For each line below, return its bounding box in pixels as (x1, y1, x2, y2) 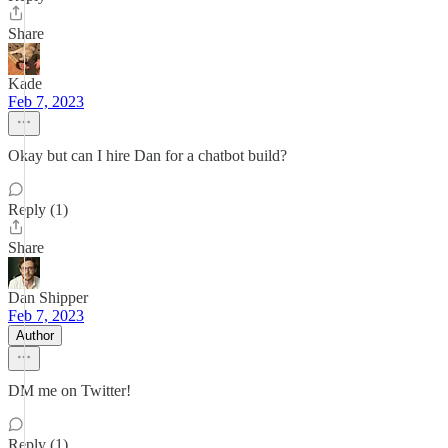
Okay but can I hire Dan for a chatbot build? (8, 147, 287, 164)
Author (16, 328, 54, 343)
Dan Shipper (8, 289, 88, 306)
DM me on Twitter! (8, 382, 131, 399)
